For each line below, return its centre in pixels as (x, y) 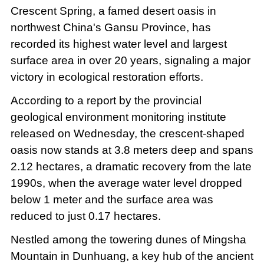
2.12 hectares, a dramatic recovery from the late (131, 167)
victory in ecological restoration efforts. (107, 77)
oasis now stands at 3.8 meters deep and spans (132, 150)
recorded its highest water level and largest (118, 44)
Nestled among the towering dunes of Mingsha (128, 240)
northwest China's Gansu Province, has (110, 28)
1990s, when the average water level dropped (126, 183)
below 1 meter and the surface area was (112, 200)
